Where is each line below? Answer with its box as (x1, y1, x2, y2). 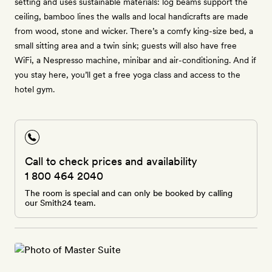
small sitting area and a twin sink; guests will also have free (15, 41, 237, 50)
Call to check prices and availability (25, 155, 197, 168)
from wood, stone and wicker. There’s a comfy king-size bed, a (15, 26, 253, 36)
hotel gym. (15, 84, 55, 94)
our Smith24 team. (25, 198, 96, 208)
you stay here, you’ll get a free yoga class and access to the (15, 70, 240, 80)
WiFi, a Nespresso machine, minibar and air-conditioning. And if (15, 55, 256, 65)
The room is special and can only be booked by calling (25, 188, 233, 198)
